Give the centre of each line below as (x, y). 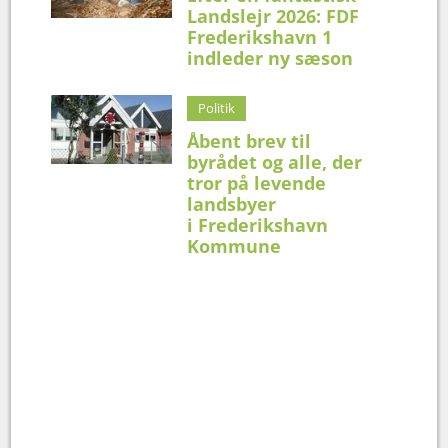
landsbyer (232, 203)
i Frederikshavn (258, 224)
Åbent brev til (249, 140)
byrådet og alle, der (275, 161)
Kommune (237, 245)
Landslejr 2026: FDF (273, 15)
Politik (217, 107)
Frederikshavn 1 (260, 36)
